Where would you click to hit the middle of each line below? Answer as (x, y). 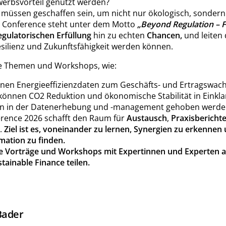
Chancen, (164, 35)
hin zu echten (119, 35)
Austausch (147, 118)
